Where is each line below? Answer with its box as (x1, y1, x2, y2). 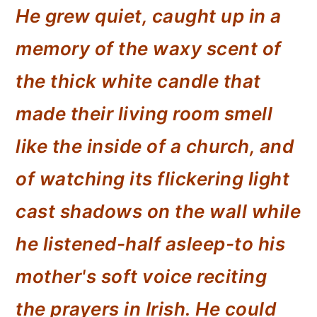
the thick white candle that (16, 70, 261, 92)
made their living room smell (16, 103, 273, 125)
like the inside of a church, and (16, 135, 294, 157)
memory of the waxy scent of (16, 38, 282, 59)
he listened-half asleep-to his (16, 233, 286, 255)
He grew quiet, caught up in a (16, 5, 282, 27)
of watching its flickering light (16, 168, 290, 190)
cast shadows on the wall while (16, 200, 301, 222)
